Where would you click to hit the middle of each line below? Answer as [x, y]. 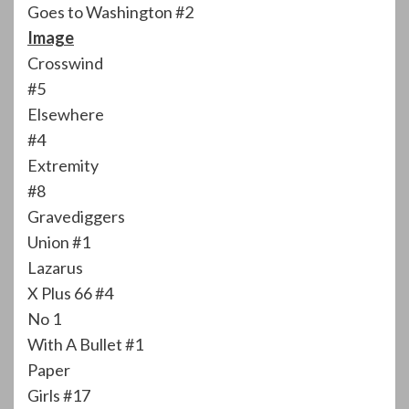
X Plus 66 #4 [70, 293]
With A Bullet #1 [85, 344]
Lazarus [55, 267]
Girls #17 [59, 395]
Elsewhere [66, 114]
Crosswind [65, 63]
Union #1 [59, 241]
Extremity [63, 165]
